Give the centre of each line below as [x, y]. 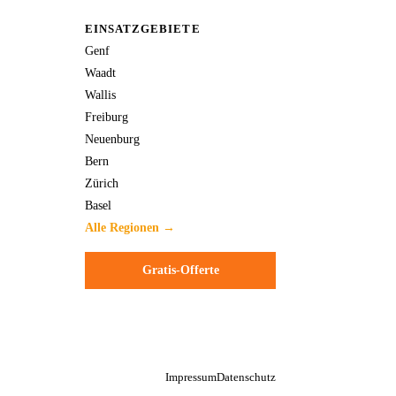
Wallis [100, 94]
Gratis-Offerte [180, 270]
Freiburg [107, 116]
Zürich [102, 183]
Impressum [191, 377]
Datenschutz [246, 377]
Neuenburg [112, 138]
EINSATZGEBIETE [143, 28]
